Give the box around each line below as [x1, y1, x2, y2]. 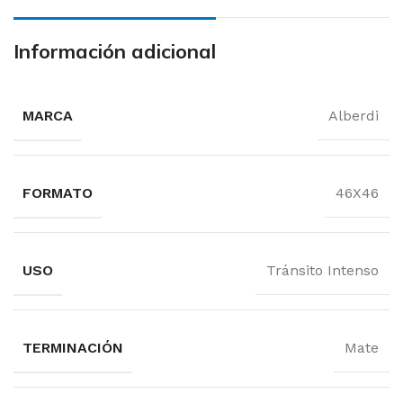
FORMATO [22, 184, 93, 201]
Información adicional [13, 39, 216, 64]
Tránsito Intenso [266, 262, 379, 279]
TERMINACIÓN [22, 339, 123, 356]
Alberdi [328, 107, 379, 124]
